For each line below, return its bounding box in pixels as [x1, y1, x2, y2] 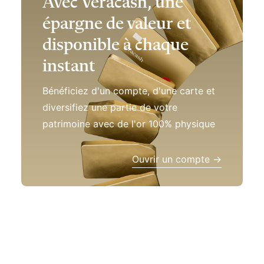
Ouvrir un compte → [132, 134, 222, 146]
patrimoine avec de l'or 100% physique [42, 99, 215, 111]
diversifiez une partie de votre [42, 82, 177, 94]
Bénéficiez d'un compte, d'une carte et [42, 66, 215, 78]
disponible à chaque [42, 18, 189, 35]
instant [42, 39, 95, 57]
